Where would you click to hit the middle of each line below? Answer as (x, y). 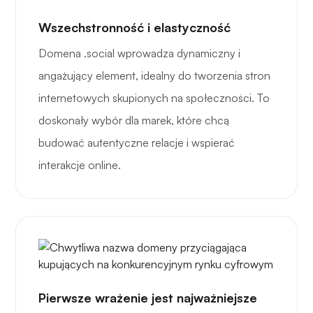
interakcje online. (80, 165)
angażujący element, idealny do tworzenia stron (154, 76)
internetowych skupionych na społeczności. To (154, 98)
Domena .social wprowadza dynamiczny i (139, 53)
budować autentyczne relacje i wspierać (137, 143)
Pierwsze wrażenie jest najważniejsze (148, 298)
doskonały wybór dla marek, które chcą (134, 121)
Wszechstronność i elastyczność (134, 28)
